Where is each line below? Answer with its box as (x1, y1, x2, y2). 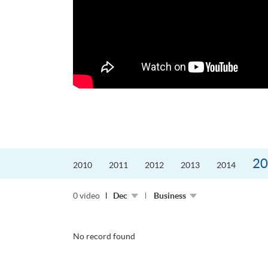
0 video (73, 191, 100, 201)
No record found (73, 232, 135, 242)
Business (154, 191, 186, 201)
